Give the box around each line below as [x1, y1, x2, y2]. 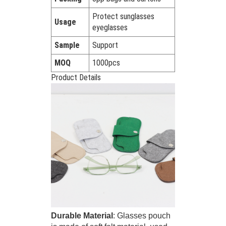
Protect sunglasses [92, 11, 155, 21]
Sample [54, 40, 80, 50]
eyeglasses [92, 22, 128, 32]
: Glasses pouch [112, 211, 171, 220]
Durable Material [50, 211, 113, 220]
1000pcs [92, 58, 121, 68]
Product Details [50, 72, 101, 82]
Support [92, 40, 119, 50]
